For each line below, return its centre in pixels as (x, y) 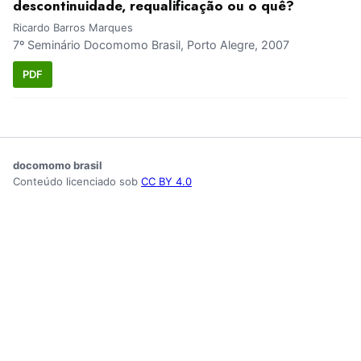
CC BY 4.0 (166, 181)
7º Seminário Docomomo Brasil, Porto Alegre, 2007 (151, 45)
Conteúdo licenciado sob (77, 181)
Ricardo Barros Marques (73, 28)
